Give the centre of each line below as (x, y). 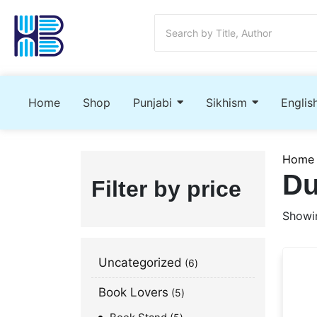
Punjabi (152, 102)
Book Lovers (133, 292)
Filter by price (166, 189)
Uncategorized (140, 262)
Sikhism (226, 102)
